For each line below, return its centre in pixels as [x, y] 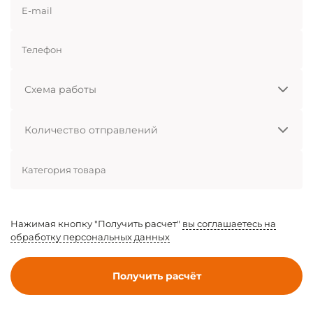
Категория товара [64, 169]
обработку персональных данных [90, 237]
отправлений [53, 148]
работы [38, 108]
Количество [49, 135]
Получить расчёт [156, 276]
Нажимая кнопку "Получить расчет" [96, 224]
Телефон [42, 49]
